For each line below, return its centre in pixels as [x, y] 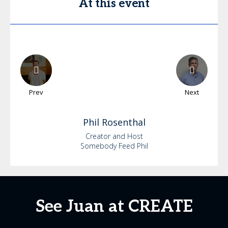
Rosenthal [123, 122]
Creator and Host [114, 136]
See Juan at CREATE [114, 207]
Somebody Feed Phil [114, 146]
